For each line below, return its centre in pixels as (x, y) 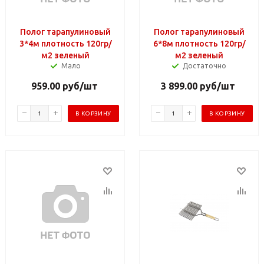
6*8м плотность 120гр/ (199, 43)
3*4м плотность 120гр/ (65, 43)
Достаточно (204, 65)
